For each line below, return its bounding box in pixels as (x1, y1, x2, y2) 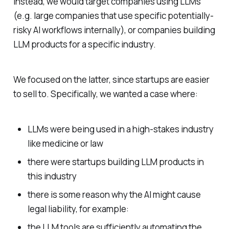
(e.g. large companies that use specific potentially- (13, 10, 214, 22)
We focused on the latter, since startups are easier (13, 74, 210, 86)
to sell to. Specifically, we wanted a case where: (13, 88, 198, 100)
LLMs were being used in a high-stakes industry (27, 123, 214, 135)
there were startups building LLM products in (27, 156, 204, 168)
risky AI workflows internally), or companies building (13, 24, 215, 36)
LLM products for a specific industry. (13, 38, 156, 51)
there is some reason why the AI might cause (27, 189, 201, 201)
